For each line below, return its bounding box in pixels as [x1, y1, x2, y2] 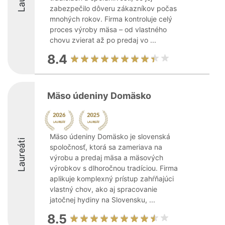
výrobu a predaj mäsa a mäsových [50, 153, 163, 162]
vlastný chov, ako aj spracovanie [50, 185, 157, 193]
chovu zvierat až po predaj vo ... [50, 36, 156, 44]
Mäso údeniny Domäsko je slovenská [50, 132, 170, 141]
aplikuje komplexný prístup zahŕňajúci [50, 174, 174, 183]
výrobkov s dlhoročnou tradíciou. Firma [50, 164, 178, 172]
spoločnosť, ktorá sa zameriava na [50, 143, 162, 151]
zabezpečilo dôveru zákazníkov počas [50, 4, 177, 13]
